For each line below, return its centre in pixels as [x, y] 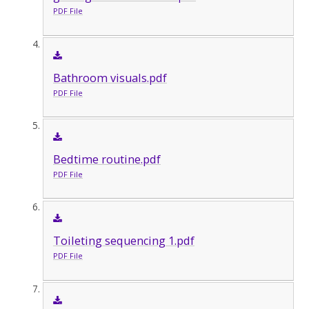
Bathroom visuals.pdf [110, 78]
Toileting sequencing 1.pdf [123, 241]
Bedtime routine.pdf [107, 159]
